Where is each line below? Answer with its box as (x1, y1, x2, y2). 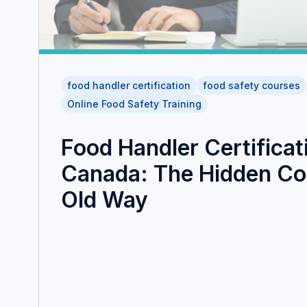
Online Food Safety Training (67, 98, 201, 110)
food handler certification (67, 79, 191, 92)
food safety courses (203, 79, 300, 92)
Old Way (61, 186, 148, 214)
